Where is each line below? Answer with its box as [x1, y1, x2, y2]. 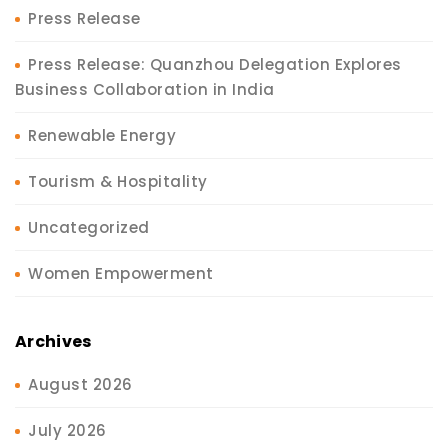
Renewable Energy [28, 124, 176, 146]
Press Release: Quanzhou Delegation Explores [28, 53, 402, 75]
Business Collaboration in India [15, 78, 275, 100]
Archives [15, 329, 92, 353]
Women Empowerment [28, 262, 214, 284]
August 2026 [28, 373, 133, 395]
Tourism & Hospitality [28, 170, 208, 192]
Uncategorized [28, 216, 150, 238]
